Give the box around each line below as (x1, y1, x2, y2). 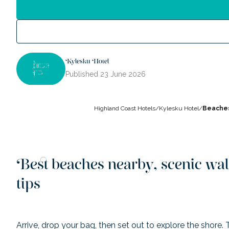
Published (65, 70, 100, 79)
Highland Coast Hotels (94, 105, 155, 112)
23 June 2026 (100, 70, 146, 79)
